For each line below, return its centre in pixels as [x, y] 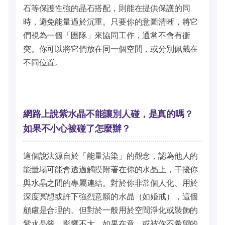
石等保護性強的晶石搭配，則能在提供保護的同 [107, 8]
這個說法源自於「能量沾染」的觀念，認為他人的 [111, 155]
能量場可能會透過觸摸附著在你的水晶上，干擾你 [111, 169]
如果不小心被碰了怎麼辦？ [77, 128]
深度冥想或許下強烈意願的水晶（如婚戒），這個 [111, 196]
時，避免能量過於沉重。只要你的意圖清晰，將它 [111, 21]
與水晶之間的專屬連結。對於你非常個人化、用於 [111, 183]
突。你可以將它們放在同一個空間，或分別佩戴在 [111, 48]
